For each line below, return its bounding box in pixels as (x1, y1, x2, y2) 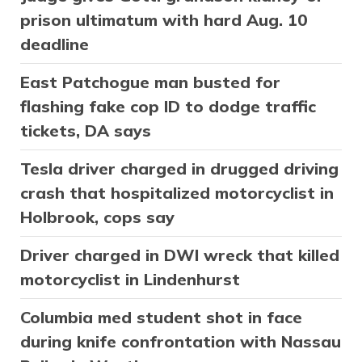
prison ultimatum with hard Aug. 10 (20, 10, 307, 31)
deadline (20, 34, 89, 55)
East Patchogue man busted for (20, 72, 280, 93)
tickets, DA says (20, 120, 151, 141)
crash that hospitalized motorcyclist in (20, 183, 334, 204)
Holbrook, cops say (20, 207, 175, 228)
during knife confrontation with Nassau (20, 331, 341, 352)
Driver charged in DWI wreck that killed (20, 245, 339, 266)
